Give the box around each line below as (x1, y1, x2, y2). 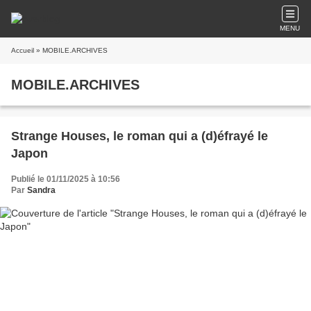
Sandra (27, 185, 56, 195)
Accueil (11, 47, 34, 54)
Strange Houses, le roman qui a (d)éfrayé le (11, 129, 268, 143)
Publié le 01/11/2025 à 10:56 (11, 174, 120, 184)
